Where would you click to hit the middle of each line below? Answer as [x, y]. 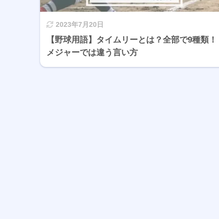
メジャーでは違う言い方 [92, 53]
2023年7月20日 [80, 25]
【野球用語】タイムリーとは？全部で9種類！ [132, 40]
